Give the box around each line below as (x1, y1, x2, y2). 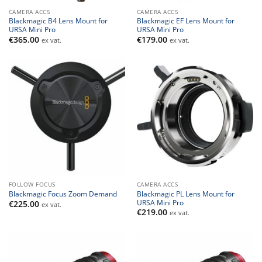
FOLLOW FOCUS (8, 180, 56, 189)
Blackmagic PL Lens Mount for (136, 188, 235, 198)
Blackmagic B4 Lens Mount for (8, 16, 108, 26)
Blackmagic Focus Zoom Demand (8, 189, 117, 199)
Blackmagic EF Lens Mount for (136, 16, 235, 26)
